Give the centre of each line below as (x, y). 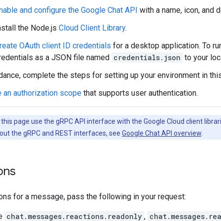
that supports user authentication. (140, 93)
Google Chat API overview (162, 133)
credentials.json (147, 57)
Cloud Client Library (92, 28)
